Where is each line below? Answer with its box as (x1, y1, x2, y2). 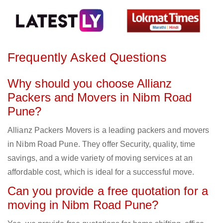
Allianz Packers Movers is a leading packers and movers (7, 126, 210, 135)
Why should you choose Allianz (7, 77, 172, 91)
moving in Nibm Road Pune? (7, 198, 159, 212)
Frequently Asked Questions (7, 50, 167, 65)
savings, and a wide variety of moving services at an (7, 154, 193, 163)
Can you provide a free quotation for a (7, 184, 208, 198)
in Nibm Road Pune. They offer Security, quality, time (7, 140, 196, 149)
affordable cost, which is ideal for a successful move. (7, 168, 195, 177)
